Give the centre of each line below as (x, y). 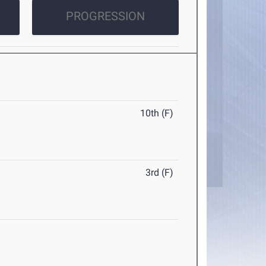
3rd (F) (160, 173)
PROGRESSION (105, 16)
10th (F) (157, 113)
